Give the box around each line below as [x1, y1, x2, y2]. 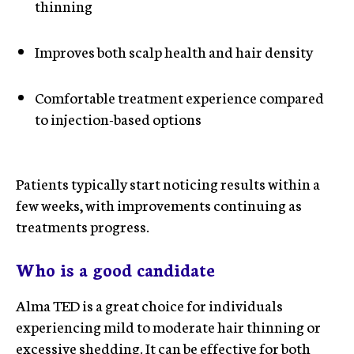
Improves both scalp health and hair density [35, 40, 313, 62]
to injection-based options [35, 107, 201, 129]
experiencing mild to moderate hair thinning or [16, 315, 321, 337]
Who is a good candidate [16, 256, 215, 281]
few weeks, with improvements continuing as [16, 194, 302, 215]
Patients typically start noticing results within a [16, 172, 320, 194]
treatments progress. [16, 215, 149, 236]
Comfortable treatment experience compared [35, 86, 324, 107]
